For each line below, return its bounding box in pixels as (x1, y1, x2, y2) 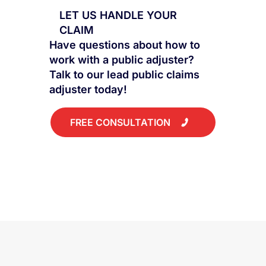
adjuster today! (49, 83, 128, 96)
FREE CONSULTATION (70, 116, 171, 128)
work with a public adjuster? (49, 53, 195, 66)
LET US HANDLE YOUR (59, 8, 178, 21)
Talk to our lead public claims (49, 68, 200, 81)
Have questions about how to (49, 38, 201, 51)
